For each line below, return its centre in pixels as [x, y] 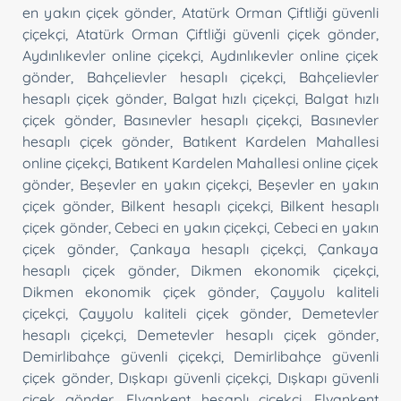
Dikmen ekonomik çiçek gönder [139, 291]
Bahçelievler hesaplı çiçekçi [185, 77]
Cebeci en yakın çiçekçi [191, 227]
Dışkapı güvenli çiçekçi [193, 377]
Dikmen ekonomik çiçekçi [284, 270]
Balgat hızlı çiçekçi [234, 98]
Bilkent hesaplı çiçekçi [196, 205]
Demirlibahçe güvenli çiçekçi [122, 356]
